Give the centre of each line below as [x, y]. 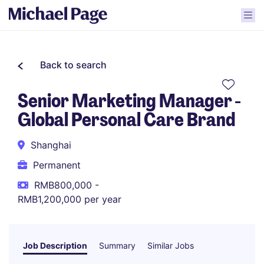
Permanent [57, 165]
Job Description [55, 245]
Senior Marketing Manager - [129, 101]
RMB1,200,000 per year [70, 199]
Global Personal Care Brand [126, 120]
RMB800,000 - [67, 185]
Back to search [73, 65]
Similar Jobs [171, 245]
